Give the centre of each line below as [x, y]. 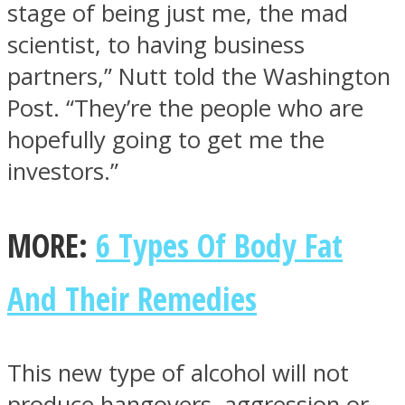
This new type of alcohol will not [178, 373]
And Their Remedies [132, 299]
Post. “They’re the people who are [185, 108]
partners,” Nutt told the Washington [199, 76]
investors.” [63, 171]
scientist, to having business [156, 44]
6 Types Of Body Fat [219, 245]
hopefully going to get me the [166, 139]
